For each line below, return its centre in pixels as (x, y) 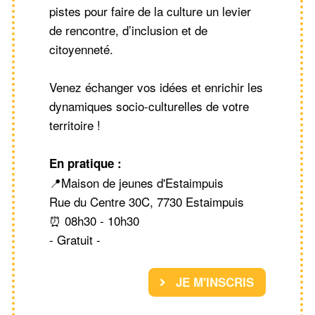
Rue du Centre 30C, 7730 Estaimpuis (147, 201)
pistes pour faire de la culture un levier (150, 11)
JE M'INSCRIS (213, 282)
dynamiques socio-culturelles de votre (149, 105)
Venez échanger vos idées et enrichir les (156, 86)
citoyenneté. (81, 49)
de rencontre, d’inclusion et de (128, 30)
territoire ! (75, 124)
